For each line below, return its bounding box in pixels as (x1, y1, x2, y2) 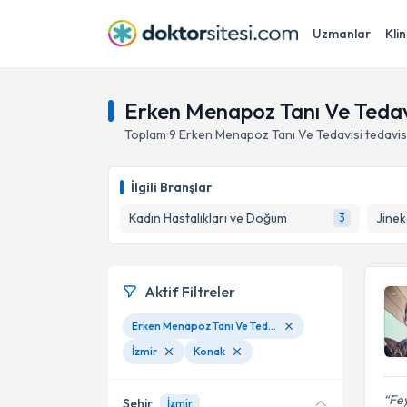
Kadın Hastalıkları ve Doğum (129, 210, 287, 226)
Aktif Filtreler (144, 283, 235, 301)
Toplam (124, 126, 169, 143)
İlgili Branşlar (131, 179, 212, 195)
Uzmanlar (313, 25, 371, 42)
